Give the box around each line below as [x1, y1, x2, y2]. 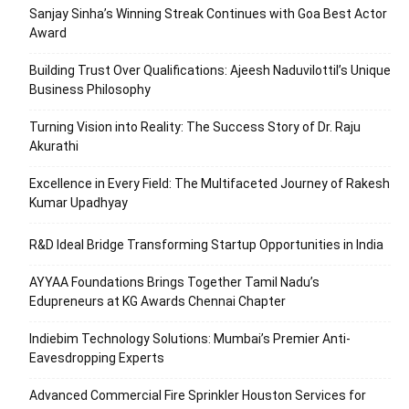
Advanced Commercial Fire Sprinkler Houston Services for [29, 387, 366, 403]
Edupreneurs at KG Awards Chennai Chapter [29, 293, 286, 309]
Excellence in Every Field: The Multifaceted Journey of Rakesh [29, 175, 390, 191]
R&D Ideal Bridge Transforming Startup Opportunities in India [29, 236, 383, 252]
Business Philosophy [29, 81, 151, 97]
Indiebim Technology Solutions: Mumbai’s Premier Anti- [29, 330, 351, 346]
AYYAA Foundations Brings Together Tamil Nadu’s [29, 274, 320, 289]
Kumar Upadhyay [29, 194, 128, 210]
